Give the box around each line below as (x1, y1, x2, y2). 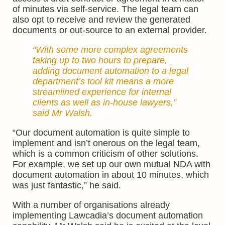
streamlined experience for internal (33, 87, 171, 97)
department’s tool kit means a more (33, 76, 174, 86)
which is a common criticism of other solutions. (13, 149, 198, 159)
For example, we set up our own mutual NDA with (13, 159, 210, 169)
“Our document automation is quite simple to (13, 128, 190, 138)
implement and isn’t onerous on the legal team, (13, 138, 200, 148)
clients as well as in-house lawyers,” (33, 97, 176, 107)
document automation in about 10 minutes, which (13, 170, 209, 180)
